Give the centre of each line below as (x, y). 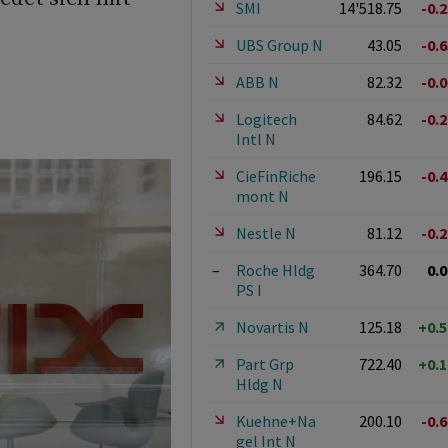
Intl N (255, 139)
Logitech (266, 119)
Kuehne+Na (275, 421)
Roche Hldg (275, 270)
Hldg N (259, 384)
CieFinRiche (275, 176)
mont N (262, 196)
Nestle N (265, 233)
